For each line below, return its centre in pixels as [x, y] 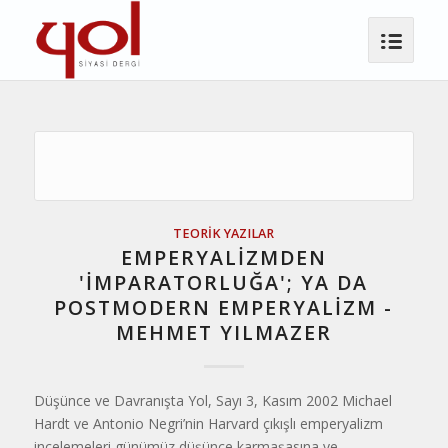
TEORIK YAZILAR [224, 233]
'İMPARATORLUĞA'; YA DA [224, 282]
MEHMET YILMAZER [223, 332]
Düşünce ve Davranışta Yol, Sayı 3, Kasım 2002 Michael [212, 400]
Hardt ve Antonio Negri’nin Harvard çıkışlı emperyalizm [208, 423]
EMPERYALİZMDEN [223, 257]
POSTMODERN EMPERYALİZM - [224, 307]
